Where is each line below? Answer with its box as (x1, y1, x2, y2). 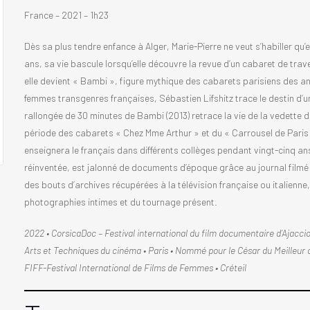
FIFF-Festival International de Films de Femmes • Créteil (24, 261, 246, 273)
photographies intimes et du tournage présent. (24, 195, 217, 208)
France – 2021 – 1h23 (24, 8, 111, 21)
